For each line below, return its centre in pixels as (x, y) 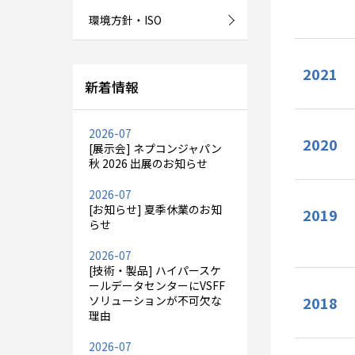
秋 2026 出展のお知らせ (148, 163)
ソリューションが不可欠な (155, 300)
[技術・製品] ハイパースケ (155, 270)
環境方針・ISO (125, 19)
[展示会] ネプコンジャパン (155, 148)
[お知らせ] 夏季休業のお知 (155, 209)
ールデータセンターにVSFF (157, 285)
